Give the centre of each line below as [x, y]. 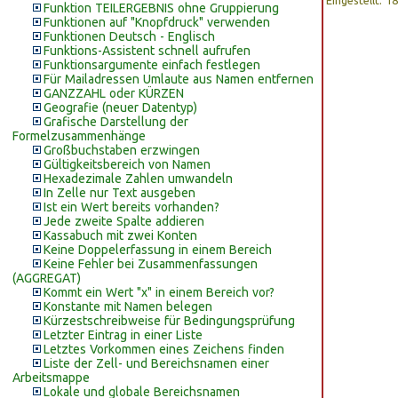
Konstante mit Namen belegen [128, 306]
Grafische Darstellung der [116, 122]
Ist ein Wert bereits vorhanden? [131, 207]
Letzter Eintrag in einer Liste [123, 335]
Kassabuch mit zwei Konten [120, 235]
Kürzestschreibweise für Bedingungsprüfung [169, 321]
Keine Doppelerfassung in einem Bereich [158, 250]
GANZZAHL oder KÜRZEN [114, 93]
